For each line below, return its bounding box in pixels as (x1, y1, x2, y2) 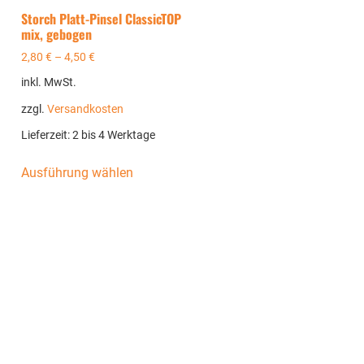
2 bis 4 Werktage (72, 128, 156, 142)
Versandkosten (47, 102, 124, 116)
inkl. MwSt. (21, 76, 77, 90)
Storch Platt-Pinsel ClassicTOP (21, 9, 182, 29)
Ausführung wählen (21, 164, 134, 180)
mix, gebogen (21, 24, 93, 45)
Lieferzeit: (21, 128, 73, 142)
